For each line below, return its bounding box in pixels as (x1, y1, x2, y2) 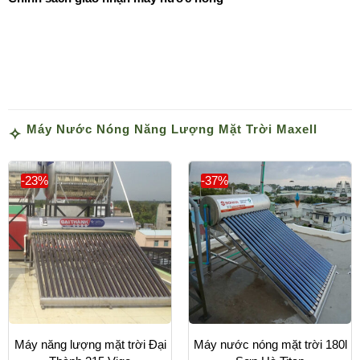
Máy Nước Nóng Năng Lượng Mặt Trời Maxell (27, 121, 317, 136)
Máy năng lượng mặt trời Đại (14, 337, 166, 351)
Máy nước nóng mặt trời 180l (193, 337, 347, 351)
